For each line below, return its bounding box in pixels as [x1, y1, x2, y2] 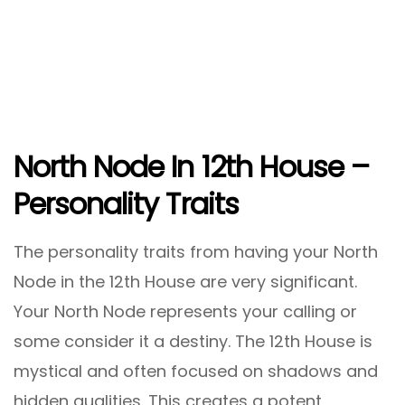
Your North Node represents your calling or [14, 300, 357, 323]
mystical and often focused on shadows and [14, 360, 378, 382]
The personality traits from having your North [14, 240, 378, 263]
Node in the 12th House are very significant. [14, 270, 357, 293]
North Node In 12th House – [14, 146, 370, 187]
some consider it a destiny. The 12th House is [14, 330, 372, 353]
